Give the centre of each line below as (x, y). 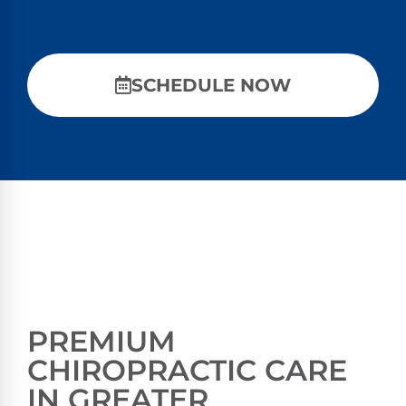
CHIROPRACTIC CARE (187, 370)
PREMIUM (101, 341)
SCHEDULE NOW (211, 85)
